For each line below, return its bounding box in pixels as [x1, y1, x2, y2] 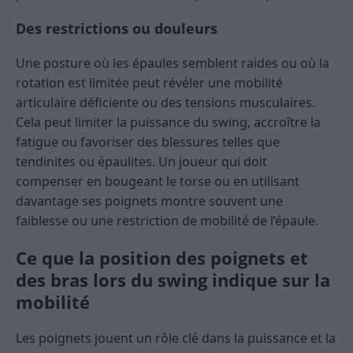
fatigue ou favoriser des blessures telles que [16, 133, 280, 151]
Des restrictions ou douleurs [16, 19, 217, 39]
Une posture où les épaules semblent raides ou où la [16, 54, 329, 72]
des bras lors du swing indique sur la [16, 268, 330, 292]
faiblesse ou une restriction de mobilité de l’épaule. [16, 212, 318, 230]
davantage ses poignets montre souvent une [16, 192, 283, 210]
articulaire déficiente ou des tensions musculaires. [16, 94, 315, 112]
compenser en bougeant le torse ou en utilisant [16, 173, 299, 191]
